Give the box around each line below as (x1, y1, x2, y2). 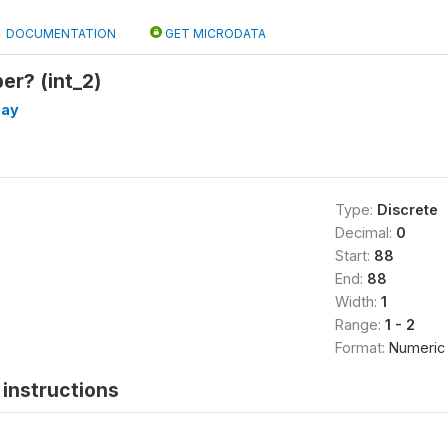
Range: (334, 315, 385, 333)
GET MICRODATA (162, 25, 266, 41)
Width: (334, 292, 381, 310)
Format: (334, 338, 389, 356)
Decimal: (334, 223, 396, 241)
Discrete (376, 200, 438, 218)
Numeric (388, 338, 445, 356)
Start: (334, 246, 374, 264)
